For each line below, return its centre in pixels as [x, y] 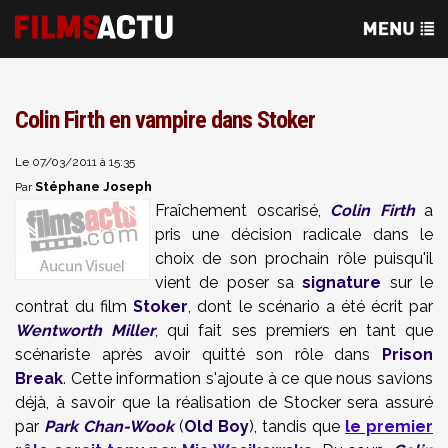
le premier [389, 426]
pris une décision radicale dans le [294, 234]
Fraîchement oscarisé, [242, 210]
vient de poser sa [229, 282]
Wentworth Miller [85, 330]
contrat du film [74, 306]
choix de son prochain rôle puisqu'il [294, 258]
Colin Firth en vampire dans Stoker [165, 120]
